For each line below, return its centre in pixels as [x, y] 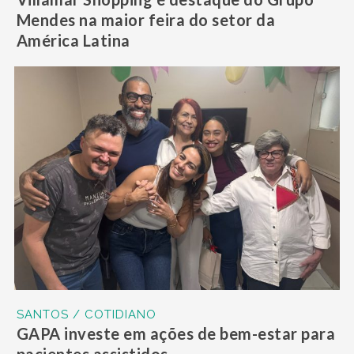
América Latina [73, 40]
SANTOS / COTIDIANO [86, 315]
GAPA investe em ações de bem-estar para [176, 334]
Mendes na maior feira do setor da [146, 19]
